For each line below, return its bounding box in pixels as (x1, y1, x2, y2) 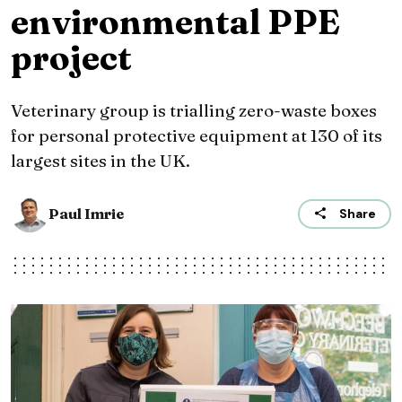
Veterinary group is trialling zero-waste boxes (11, 100, 377, 122)
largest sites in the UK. (11, 150, 190, 172)
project (11, 37, 132, 80)
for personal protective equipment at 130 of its (11, 125, 382, 147)
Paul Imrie (48, 205, 124, 223)
